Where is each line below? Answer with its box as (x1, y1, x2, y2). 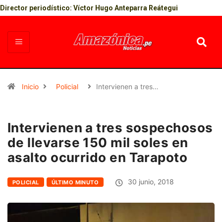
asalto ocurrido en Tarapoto (7, 150, 188, 166)
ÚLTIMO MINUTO (51, 179, 99, 186)
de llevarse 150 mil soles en (7, 135, 188, 151)
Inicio (22, 82, 39, 91)
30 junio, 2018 (126, 177, 174, 186)
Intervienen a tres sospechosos (7, 120, 213, 136)
